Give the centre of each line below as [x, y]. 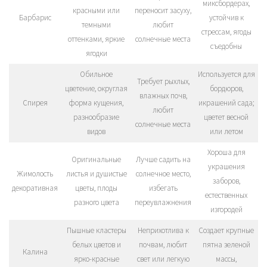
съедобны [226, 46]
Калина [35, 252]
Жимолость [35, 174]
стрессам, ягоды [226, 32]
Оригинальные [96, 159]
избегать [163, 188]
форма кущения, [96, 103]
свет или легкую [163, 259]
